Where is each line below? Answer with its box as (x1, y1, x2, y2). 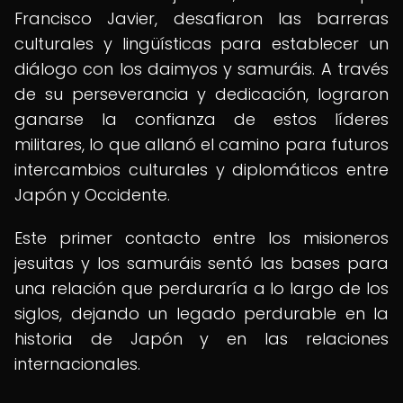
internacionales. (14, 353, 140, 375)
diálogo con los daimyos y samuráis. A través (14, 58, 389, 80)
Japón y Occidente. (14, 184, 170, 206)
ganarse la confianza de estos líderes (14, 108, 389, 130)
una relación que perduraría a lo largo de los (14, 277, 389, 300)
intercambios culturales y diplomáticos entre (14, 158, 389, 181)
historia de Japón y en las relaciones (14, 327, 389, 350)
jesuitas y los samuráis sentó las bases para (14, 252, 389, 274)
